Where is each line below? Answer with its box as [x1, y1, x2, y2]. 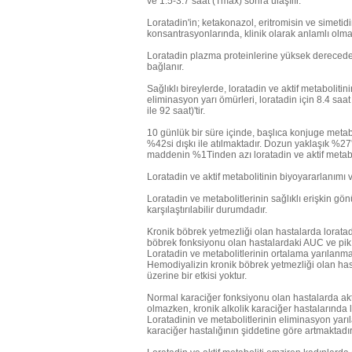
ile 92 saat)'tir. [147, 105, 205, 116]
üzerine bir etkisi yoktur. [147, 270, 247, 281]
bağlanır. [147, 61, 184, 72]
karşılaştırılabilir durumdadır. [147, 204, 267, 215]
